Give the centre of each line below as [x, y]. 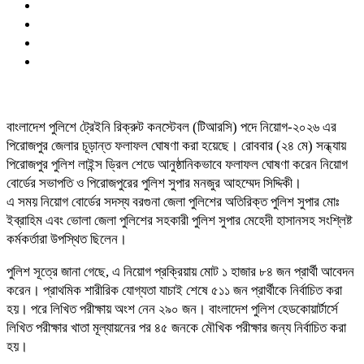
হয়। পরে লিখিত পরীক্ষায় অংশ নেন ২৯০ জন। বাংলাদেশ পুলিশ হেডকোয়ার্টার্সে [172, 309]
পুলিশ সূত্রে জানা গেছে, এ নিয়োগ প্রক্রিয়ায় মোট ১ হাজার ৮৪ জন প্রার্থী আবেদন [180, 271]
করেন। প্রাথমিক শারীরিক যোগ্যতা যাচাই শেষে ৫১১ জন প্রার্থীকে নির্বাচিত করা [174, 290]
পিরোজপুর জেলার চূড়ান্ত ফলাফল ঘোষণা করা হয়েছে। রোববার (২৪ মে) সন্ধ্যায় [176, 145]
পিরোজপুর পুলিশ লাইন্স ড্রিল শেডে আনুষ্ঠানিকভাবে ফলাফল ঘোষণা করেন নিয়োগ [177, 164]
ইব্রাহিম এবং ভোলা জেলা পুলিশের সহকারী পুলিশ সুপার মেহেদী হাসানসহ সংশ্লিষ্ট [179, 220]
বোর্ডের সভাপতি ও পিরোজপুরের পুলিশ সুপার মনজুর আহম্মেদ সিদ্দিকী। [154, 183]
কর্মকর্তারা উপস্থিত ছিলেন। [67, 239]
